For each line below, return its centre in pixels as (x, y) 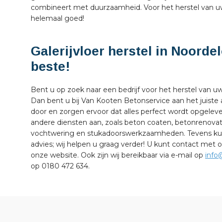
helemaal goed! (57, 19)
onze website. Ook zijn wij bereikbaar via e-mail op (118, 155)
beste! (50, 67)
